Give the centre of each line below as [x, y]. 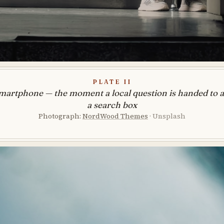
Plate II [112, 81]
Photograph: [60, 116]
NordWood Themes [115, 116]
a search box [112, 104]
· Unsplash [167, 116]
